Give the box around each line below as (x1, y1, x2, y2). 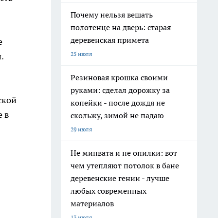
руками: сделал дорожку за (71, 85, 170, 95)
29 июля (71, 126, 92, 133)
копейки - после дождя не (71, 98, 165, 108)
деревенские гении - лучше (71, 173, 169, 183)
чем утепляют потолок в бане (71, 161, 179, 170)
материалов (71, 199, 114, 208)
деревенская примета (71, 35, 149, 45)
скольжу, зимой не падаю (71, 110, 164, 120)
